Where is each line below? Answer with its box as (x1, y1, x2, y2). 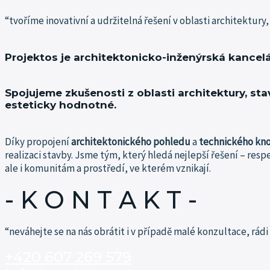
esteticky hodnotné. (5, 99, 116, 111)
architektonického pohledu (71, 134, 190, 148)
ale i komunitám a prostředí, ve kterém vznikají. (5, 161, 211, 175)
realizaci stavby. (5, 148, 75, 162)
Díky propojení (5, 134, 71, 148)
